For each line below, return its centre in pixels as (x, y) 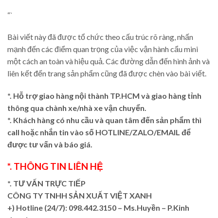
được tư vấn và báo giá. (50, 145)
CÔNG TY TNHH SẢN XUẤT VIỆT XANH (80, 195)
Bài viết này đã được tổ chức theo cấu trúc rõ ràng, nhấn (100, 37)
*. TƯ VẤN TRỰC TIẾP (47, 183)
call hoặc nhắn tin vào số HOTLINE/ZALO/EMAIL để (99, 132)
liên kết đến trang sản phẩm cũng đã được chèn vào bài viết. (107, 73)
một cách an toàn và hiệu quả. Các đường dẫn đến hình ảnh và (109, 61)
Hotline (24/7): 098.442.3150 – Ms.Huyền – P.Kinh (102, 207)
